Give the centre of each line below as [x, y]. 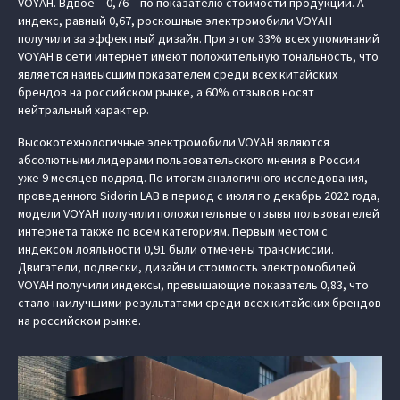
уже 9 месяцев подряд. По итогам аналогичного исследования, [193, 178]
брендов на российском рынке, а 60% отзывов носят [166, 92]
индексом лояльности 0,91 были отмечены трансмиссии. [176, 250]
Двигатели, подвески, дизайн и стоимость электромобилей [187, 267]
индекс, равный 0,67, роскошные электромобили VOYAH [175, 21]
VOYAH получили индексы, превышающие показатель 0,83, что [193, 285]
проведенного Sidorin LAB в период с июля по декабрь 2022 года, [199, 196]
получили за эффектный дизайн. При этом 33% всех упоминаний [199, 39]
